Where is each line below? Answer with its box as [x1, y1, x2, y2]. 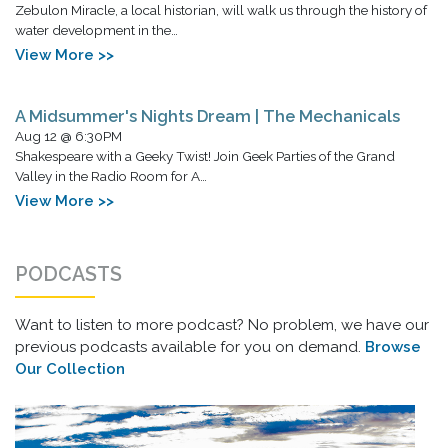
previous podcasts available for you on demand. [15, 337, 365, 356]
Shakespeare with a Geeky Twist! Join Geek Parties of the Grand [15, 147, 395, 164]
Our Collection [15, 359, 125, 378]
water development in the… [15, 21, 178, 38]
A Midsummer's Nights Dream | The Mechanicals [15, 105, 400, 126]
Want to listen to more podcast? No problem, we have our [15, 315, 429, 334]
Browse [365, 337, 421, 356]
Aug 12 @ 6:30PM [15, 127, 122, 144]
